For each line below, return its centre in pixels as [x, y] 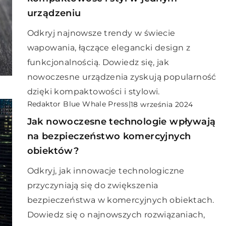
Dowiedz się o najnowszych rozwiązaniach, [116, 215]
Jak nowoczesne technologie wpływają [121, 122]
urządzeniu [54, 13]
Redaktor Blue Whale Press [78, 104]
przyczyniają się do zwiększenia [93, 185]
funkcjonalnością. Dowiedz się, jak [98, 62]
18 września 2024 [162, 104]
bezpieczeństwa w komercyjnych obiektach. [121, 200]
